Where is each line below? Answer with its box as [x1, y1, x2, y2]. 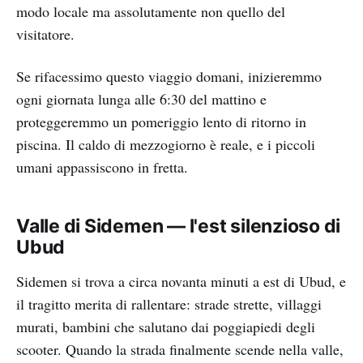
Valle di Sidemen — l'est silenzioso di [16, 215, 341, 238]
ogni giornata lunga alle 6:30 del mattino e [16, 89, 267, 109]
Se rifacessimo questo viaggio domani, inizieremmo [16, 66, 322, 87]
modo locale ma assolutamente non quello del [16, 2, 285, 22]
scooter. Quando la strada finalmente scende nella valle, [16, 340, 344, 360]
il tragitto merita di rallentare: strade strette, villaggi [16, 294, 322, 314]
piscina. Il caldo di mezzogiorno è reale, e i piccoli [16, 135, 315, 155]
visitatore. [16, 24, 75, 45]
